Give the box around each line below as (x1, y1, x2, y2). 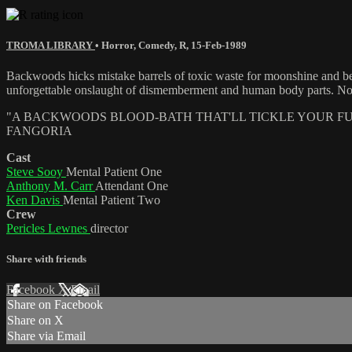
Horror (101, 38, 134, 51)
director (90, 221, 128, 235)
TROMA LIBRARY (6, 38, 95, 51)
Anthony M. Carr (6, 178, 95, 192)
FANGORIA (6, 123, 72, 137)
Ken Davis (6, 192, 63, 207)
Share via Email (7, 329, 86, 343)
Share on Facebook (7, 298, 103, 312)
